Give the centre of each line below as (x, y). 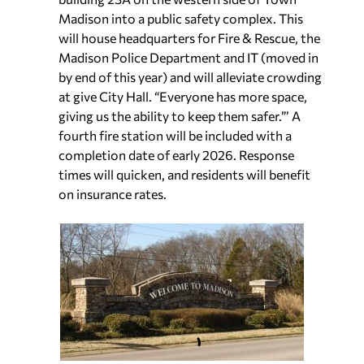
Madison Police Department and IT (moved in (188, 58)
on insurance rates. (113, 194)
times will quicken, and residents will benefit (184, 175)
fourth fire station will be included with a (175, 136)
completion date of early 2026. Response (176, 155)
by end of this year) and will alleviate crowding (190, 77)
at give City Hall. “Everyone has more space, (183, 97)
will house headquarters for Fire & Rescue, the (189, 38)
